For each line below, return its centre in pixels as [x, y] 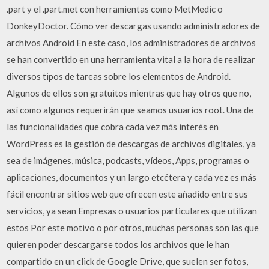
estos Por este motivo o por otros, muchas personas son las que [133, 227]
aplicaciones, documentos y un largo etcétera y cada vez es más [132, 177]
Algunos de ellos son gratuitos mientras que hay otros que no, [129, 93]
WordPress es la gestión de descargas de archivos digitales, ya [131, 143]
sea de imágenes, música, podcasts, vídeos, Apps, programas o [128, 160]
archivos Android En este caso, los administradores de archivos [131, 42]
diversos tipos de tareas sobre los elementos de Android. [119, 76]
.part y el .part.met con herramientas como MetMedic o [115, 9]
